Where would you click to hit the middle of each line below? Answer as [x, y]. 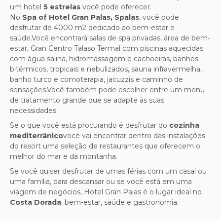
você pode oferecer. [116, 7]
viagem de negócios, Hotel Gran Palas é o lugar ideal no [106, 192]
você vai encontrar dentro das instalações [134, 135]
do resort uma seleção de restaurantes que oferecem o [105, 146]
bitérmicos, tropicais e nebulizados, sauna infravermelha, [106, 69]
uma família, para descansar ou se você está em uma [101, 181]
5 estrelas [62, 7]
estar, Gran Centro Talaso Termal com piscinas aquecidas [107, 48]
